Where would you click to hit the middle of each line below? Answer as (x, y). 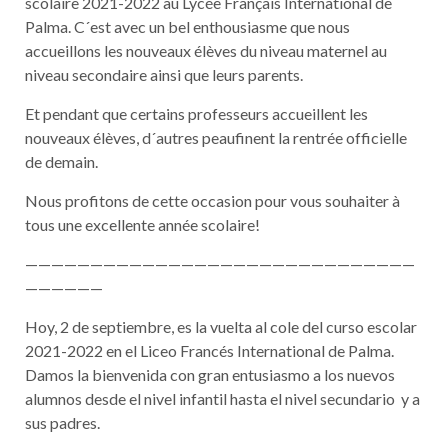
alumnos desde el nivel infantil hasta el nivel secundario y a (222, 398)
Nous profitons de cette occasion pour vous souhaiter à (212, 200)
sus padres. (62, 422)
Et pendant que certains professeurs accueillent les (196, 113)
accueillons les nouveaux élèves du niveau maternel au (206, 50)
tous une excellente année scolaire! (142, 224)
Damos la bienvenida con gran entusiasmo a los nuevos (210, 374)
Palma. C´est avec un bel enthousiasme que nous (187, 26)
